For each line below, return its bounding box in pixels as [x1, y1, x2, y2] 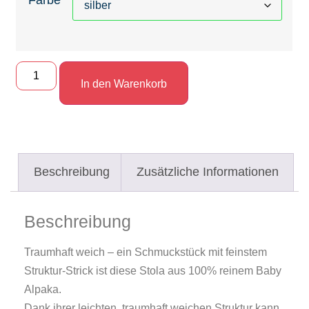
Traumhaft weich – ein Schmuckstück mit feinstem [24, 246, 267, 258]
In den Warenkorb [80, 77, 167, 90]
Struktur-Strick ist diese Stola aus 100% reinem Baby [24, 264, 281, 277]
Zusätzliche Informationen [136, 165, 279, 179]
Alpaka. [24, 283, 61, 295]
